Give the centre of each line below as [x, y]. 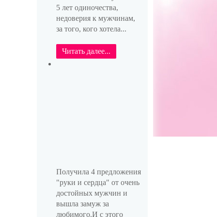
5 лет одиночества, [87, 7]
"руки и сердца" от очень [98, 182]
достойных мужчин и [92, 193]
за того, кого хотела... [91, 29]
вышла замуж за [82, 203]
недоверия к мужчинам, [95, 18]
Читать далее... [86, 51]
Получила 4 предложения [98, 171]
